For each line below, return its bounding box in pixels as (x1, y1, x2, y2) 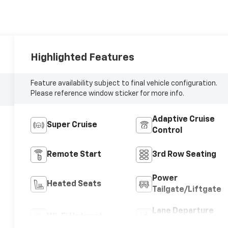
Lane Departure (152, 207, 214, 216)
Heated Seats (47, 180, 102, 189)
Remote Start (47, 151, 102, 159)
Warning (152, 218, 184, 227)
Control (152, 127, 182, 135)
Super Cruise (47, 121, 98, 130)
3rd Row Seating (152, 151, 216, 159)
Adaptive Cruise (152, 116, 215, 124)
